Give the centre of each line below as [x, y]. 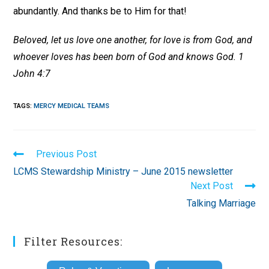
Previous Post [67, 154]
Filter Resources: [74, 241]
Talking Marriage [221, 203]
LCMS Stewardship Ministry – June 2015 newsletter [123, 171]
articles [29, 176]
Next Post [211, 186]
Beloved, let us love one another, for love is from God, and [133, 40]
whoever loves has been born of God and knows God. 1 [129, 57]
